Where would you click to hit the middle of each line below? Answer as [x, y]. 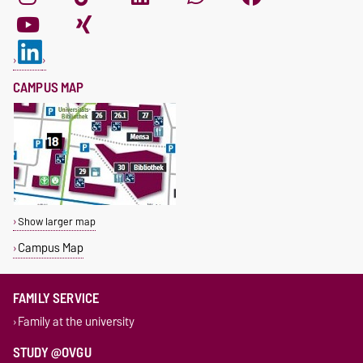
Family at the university [76, 322]
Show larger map [56, 221]
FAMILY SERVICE [56, 298]
